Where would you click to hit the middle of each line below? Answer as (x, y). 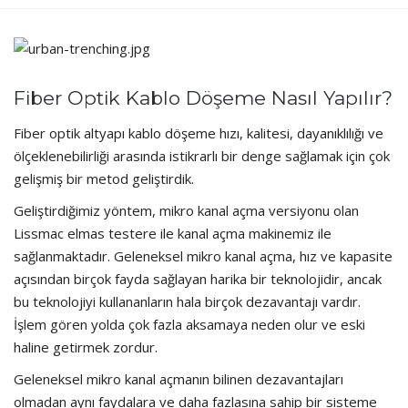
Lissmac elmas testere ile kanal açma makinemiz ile (173, 234)
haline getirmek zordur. (86, 347)
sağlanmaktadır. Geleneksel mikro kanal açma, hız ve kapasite (203, 256)
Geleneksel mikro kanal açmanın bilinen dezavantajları (178, 379)
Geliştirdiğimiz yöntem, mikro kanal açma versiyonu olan (186, 211)
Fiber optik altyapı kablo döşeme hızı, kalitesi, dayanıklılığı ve (199, 133)
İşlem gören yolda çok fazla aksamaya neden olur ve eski (189, 325)
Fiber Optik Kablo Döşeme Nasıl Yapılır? (203, 98)
